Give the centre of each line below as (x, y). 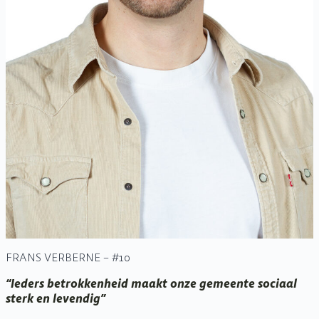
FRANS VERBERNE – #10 (68, 257)
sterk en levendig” (56, 298)
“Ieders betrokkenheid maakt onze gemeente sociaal (151, 283)
